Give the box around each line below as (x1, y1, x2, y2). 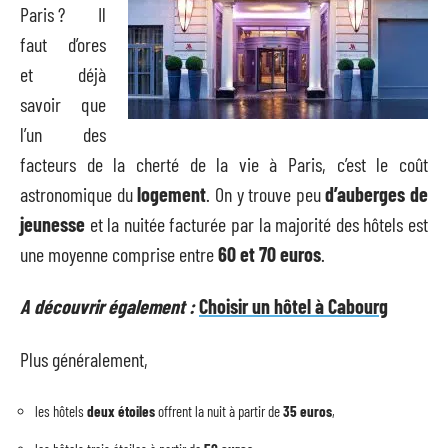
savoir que (20, 91, 106, 116)
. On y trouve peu (206, 181, 326, 206)
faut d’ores (20, 31, 106, 56)
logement (137, 181, 207, 206)
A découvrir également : (20, 294, 195, 318)
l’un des (20, 121, 106, 146)
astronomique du (20, 181, 138, 206)
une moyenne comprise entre (20, 241, 218, 266)
